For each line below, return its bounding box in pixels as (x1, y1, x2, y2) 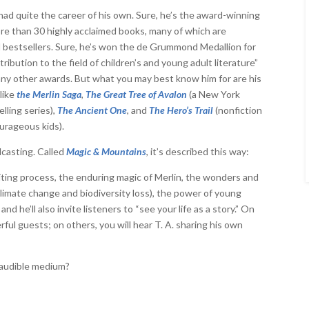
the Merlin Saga (17, 88, 82, 100)
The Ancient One (57, 103, 128, 116)
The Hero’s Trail (149, 103, 214, 116)
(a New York (187, 88, 241, 100)
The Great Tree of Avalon (86, 88, 188, 100)
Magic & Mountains (66, 145, 147, 157)
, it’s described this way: (146, 145, 250, 157)
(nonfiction (213, 103, 263, 116)
